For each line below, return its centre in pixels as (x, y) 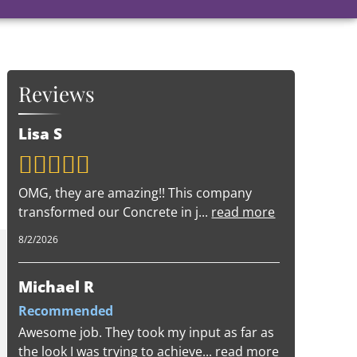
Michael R (57, 287)
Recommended (66, 310)
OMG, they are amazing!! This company (135, 192)
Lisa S (41, 133)
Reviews (57, 94)
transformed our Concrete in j (109, 212)
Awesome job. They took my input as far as (147, 333)
